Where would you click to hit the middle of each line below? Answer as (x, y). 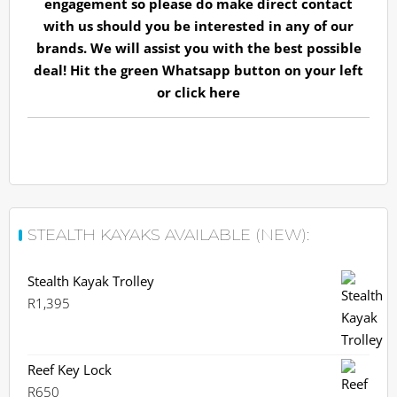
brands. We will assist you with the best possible (198, 48)
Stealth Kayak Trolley (91, 281)
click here (207, 92)
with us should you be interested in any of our (198, 26)
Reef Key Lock (70, 370)
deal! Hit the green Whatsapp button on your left (198, 70)
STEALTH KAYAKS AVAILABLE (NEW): (168, 235)
